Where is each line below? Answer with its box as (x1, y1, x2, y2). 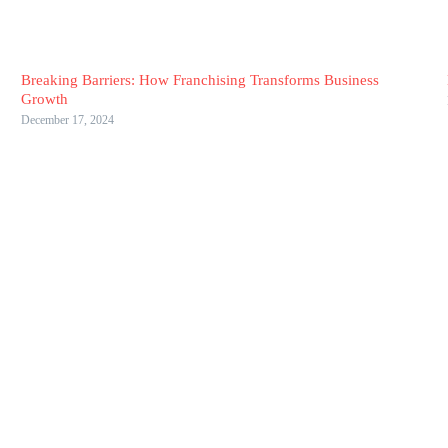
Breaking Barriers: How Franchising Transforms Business (20, 72, 379, 88)
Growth (20, 91, 68, 107)
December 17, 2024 (20, 113, 114, 127)
